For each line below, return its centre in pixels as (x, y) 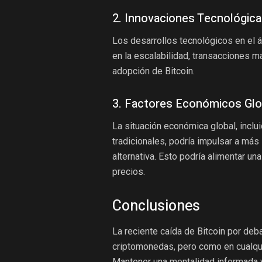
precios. (129, 172)
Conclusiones (156, 206)
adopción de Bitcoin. (154, 71)
